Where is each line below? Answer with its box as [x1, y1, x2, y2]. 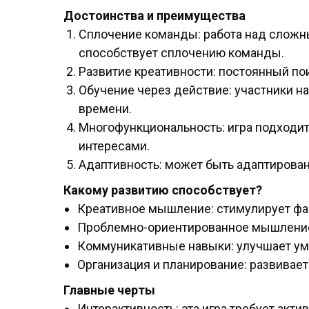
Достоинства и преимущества [63, 8, 246, 23]
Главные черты [63, 283, 155, 298]
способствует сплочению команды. [79, 46, 284, 61]
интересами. [79, 139, 150, 154]
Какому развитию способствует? [63, 183, 262, 198]
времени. [79, 101, 132, 117]
